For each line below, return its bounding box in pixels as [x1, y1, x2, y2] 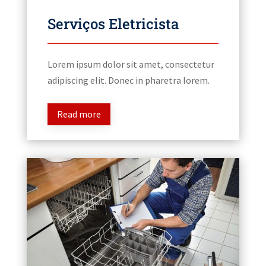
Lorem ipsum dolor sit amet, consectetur [47, 58, 214, 71]
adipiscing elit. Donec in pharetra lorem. [47, 74, 210, 87]
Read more [56, 108, 101, 121]
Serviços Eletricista [47, 14, 179, 34]
